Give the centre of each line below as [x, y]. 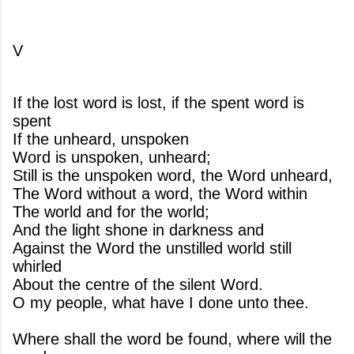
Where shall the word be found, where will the [172, 339]
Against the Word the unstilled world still [152, 248]
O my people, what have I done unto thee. [161, 303]
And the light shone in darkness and [138, 230]
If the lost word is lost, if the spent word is [158, 103]
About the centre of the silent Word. [138, 284]
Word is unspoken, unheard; [112, 157]
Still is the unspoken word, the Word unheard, [173, 175]
